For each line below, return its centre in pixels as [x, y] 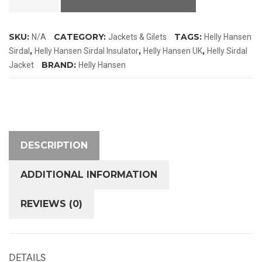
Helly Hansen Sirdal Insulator [87, 51]
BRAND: [60, 65]
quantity [24, 55]
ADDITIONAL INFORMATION [89, 174]
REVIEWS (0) [51, 204]
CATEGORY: [81, 37]
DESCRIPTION [54, 145]
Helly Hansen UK [173, 51]
